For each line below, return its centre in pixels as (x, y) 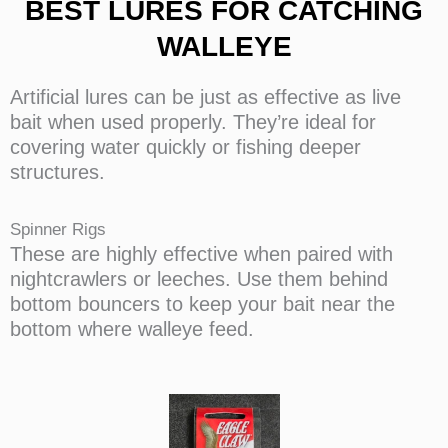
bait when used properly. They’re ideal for (193, 122)
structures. (57, 172)
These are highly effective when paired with (201, 254)
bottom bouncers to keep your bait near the (202, 304)
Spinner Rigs (58, 230)
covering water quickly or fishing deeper (185, 147)
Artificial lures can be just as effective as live (205, 97)
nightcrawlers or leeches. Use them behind (199, 279)
